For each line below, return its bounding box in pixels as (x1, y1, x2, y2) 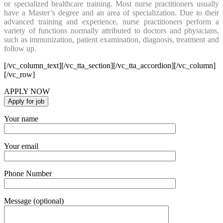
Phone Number (4, 169, 52, 178)
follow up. (4, 44, 36, 53)
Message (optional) (4, 196, 64, 205)
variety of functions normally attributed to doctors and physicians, (4, 26, 219, 35)
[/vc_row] (4, 70, 35, 79)
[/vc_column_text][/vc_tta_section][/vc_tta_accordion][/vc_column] (4, 61, 216, 70)
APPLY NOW (4, 87, 50, 96)
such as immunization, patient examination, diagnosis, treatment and (4, 35, 219, 44)
